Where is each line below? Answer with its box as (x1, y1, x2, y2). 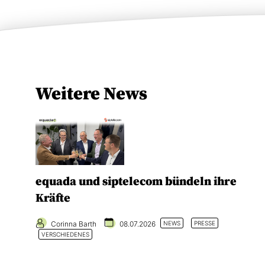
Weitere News (35, 83, 147, 105)
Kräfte (35, 190, 70, 206)
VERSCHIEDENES (41, 230, 89, 238)
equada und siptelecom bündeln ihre (35, 174, 237, 189)
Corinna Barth (51, 219, 96, 228)
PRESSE (194, 219, 215, 227)
